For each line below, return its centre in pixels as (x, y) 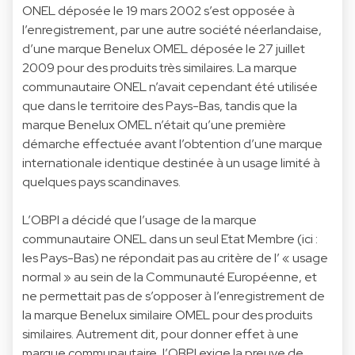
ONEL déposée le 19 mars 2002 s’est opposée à (158, 10)
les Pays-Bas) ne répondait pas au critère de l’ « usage (175, 258)
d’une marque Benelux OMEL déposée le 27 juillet (164, 48)
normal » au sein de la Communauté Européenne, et (170, 277)
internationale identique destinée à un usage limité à (171, 162)
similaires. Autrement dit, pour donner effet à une (160, 334)
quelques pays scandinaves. (101, 181)
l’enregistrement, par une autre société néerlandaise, (172, 29)
